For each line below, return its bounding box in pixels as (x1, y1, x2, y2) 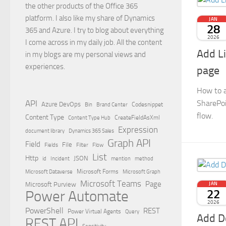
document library (25, 127, 65, 134)
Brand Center (96, 100, 128, 108)
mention (111, 155, 131, 162)
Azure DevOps (41, 100, 81, 108)
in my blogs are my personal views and (25, 49, 146, 59)
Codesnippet (132, 100, 163, 108)
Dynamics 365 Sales (69, 127, 114, 134)
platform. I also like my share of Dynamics (25, 13, 155, 23)
